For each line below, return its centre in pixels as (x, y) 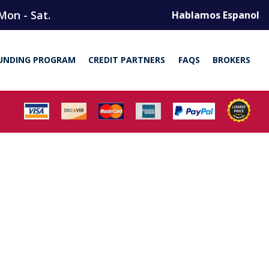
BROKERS (232, 59)
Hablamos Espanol (216, 15)
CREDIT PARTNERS (127, 59)
